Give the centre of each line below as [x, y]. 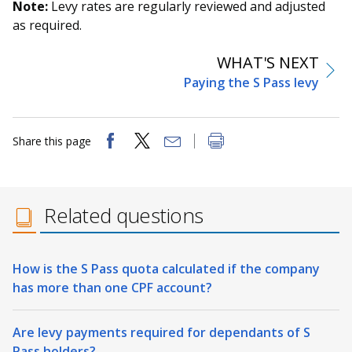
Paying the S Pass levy [251, 83]
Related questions [124, 216]
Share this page [52, 141]
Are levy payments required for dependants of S [161, 333]
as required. [47, 26]
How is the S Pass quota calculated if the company [166, 269]
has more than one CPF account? [112, 288]
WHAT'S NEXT [268, 63]
